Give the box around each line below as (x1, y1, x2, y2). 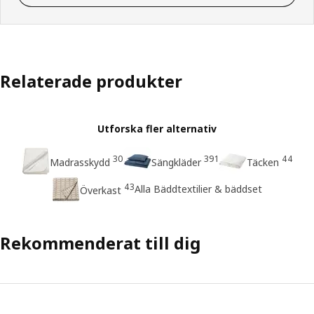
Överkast (80, 183, 121, 197)
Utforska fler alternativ (97, 121, 217, 135)
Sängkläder (151, 155, 201, 169)
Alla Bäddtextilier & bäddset (135, 182, 262, 196)
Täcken (246, 155, 279, 169)
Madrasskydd (49, 155, 110, 169)
